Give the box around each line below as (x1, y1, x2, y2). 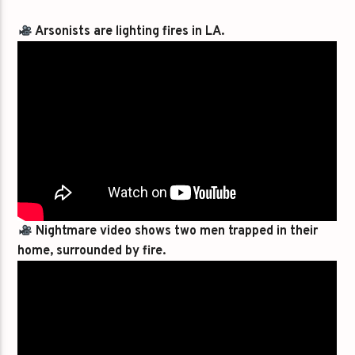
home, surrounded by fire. (17, 243, 166, 260)
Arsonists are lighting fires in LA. (32, 24, 224, 40)
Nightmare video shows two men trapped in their (32, 223, 318, 240)
